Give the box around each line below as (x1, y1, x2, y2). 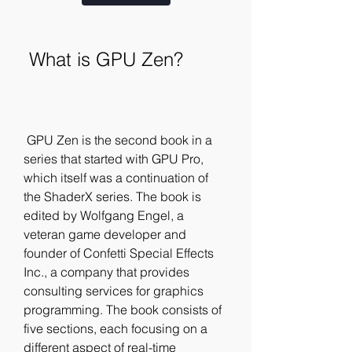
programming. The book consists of (24, 302, 222, 317)
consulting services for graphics (24, 283, 203, 299)
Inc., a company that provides (24, 264, 189, 280)
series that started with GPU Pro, (24, 151, 203, 167)
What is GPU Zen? (29, 48, 183, 71)
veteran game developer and (24, 226, 186, 242)
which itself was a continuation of (24, 170, 208, 185)
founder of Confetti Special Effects (24, 245, 214, 261)
